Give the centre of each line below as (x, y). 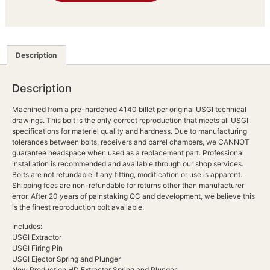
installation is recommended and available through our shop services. (128, 164)
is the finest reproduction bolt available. (78, 207)
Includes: (27, 227)
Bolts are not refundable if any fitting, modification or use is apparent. (127, 175)
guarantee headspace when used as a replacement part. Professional (128, 153)
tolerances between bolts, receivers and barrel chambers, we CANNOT (131, 142)
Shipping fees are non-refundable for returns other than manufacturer (128, 186)
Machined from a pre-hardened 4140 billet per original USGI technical (129, 110)
